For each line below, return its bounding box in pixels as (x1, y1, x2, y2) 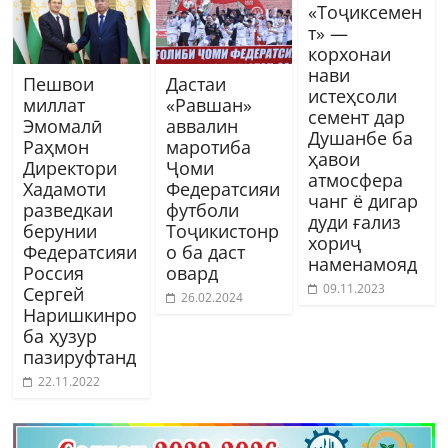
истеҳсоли (307, 83, 397, 108)
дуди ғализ (307, 209, 401, 234)
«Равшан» (165, 92, 252, 117)
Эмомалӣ (23, 113, 103, 138)
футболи (165, 197, 239, 222)
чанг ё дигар (307, 188, 418, 213)
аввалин (165, 113, 238, 138)
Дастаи (165, 71, 226, 96)
